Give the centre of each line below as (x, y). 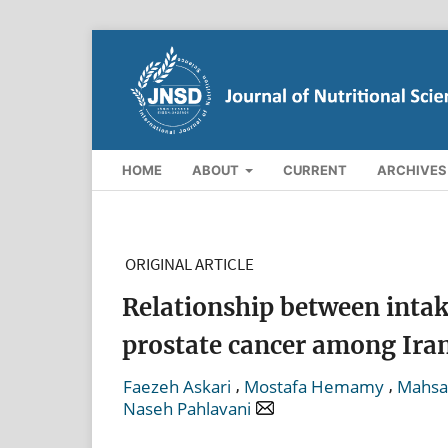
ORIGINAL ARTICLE (189, 263)
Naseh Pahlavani (187, 409)
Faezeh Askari (177, 386)
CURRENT (315, 169)
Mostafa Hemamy (314, 386)
